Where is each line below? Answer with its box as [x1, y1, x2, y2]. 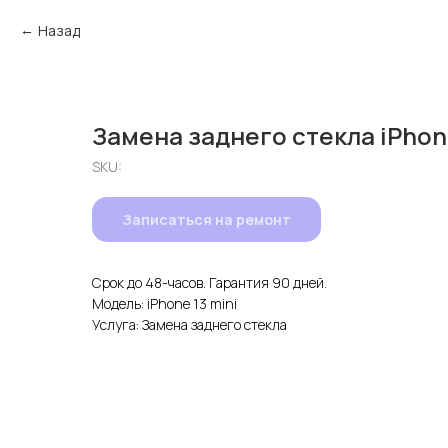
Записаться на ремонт [122, 210, 291, 229]
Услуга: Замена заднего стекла [92, 315, 287, 334]
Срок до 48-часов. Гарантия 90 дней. [92, 273, 327, 292]
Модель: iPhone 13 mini [92, 294, 237, 313]
